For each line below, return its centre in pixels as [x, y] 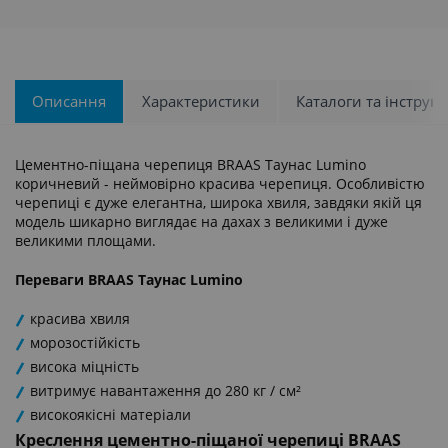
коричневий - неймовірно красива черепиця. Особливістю [220, 183]
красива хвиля [80, 318]
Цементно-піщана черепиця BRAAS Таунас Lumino [190, 164]
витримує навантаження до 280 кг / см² [165, 390]
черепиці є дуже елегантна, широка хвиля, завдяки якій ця [218, 202]
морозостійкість [85, 342]
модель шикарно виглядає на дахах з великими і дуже [201, 221]
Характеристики [201, 100]
